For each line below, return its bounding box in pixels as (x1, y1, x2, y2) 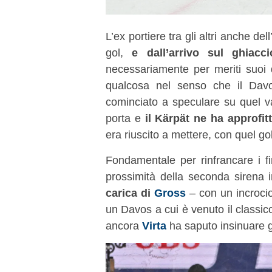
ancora (106, 219, 142, 232)
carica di (106, 186, 154, 199)
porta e (106, 111, 145, 124)
